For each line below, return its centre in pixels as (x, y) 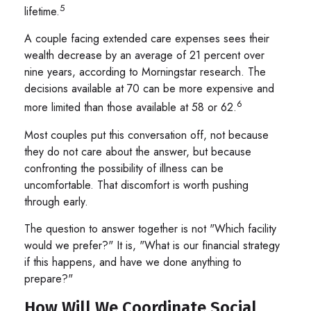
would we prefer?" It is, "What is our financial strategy (152, 245)
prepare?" (49, 278)
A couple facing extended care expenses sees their (147, 39)
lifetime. (42, 12)
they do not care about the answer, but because (138, 151)
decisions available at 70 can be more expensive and (149, 89)
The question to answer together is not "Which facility (150, 228)
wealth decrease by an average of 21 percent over (144, 56)
